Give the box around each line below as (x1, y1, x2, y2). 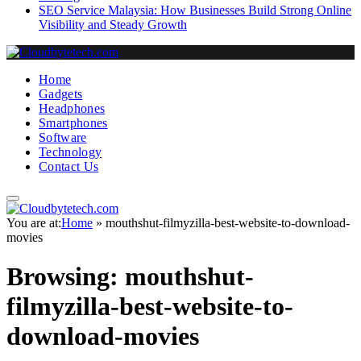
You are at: (6, 216, 61, 230)
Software (39, 131, 87, 144)
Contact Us (39, 160, 99, 173)
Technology (39, 145, 102, 159)
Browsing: (6, 262, 125, 292)
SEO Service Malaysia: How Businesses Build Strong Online (39, 3, 351, 17)
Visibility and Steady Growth (39, 18, 187, 31)
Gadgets (39, 87, 83, 101)
